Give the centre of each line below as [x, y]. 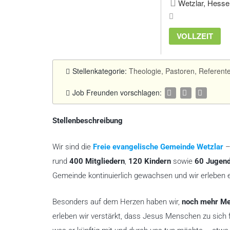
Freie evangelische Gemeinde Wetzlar [158, 147]
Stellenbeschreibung [88, 121]
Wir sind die [73, 147]
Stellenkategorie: [101, 71]
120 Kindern [150, 161]
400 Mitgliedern [97, 161]
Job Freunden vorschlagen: [118, 92]
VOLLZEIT [195, 36]
